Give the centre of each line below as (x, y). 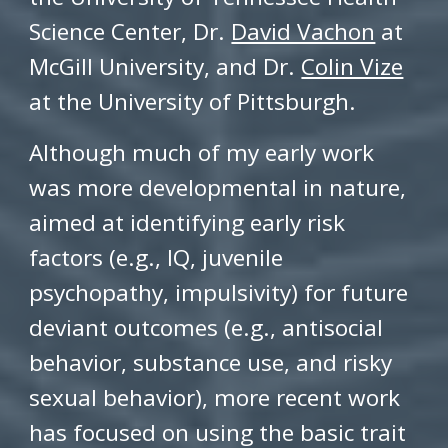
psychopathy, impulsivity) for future (219, 292)
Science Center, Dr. (130, 31)
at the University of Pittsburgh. (193, 101)
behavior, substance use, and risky (211, 362)
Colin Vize (352, 66)
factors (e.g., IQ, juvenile (156, 257)
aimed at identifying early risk (187, 222)
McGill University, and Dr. (165, 66)
